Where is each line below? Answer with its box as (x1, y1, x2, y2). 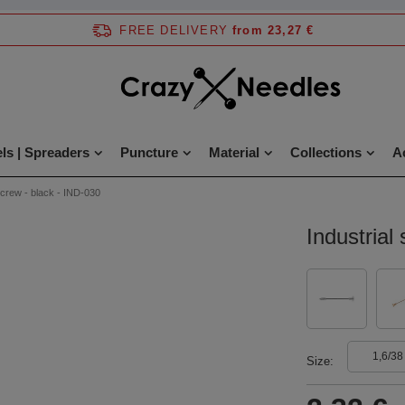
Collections (289, 145, 362, 160)
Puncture (119, 145, 178, 160)
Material (208, 145, 259, 160)
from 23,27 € (232, 23, 315, 37)
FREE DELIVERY (119, 23, 229, 37)
